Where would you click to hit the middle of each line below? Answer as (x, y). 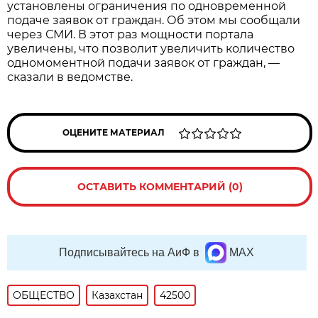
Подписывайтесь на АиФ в (130, 252)
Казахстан (117, 295)
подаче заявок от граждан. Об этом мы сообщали (154, 20)
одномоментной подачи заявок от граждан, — (144, 62)
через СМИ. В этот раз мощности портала (131, 34)
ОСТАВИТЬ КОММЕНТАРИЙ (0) (160, 186)
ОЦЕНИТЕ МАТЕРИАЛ (114, 132)
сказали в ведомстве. (70, 77)
